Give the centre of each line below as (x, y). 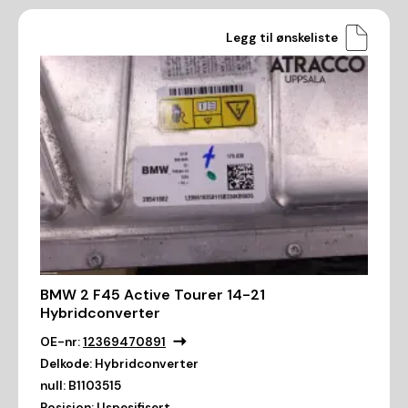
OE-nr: (60, 342)
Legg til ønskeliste (282, 37)
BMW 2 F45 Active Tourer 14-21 (153, 294)
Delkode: (66, 363)
